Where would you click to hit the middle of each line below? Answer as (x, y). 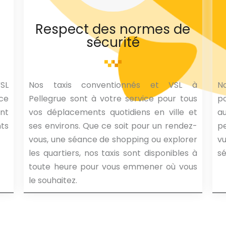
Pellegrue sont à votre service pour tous (113, 99)
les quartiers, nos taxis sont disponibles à (113, 153)
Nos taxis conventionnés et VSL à (113, 85)
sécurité (113, 43)
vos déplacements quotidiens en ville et (113, 112)
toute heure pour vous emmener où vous (113, 167)
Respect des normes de (113, 30)
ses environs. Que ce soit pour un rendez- (113, 126)
